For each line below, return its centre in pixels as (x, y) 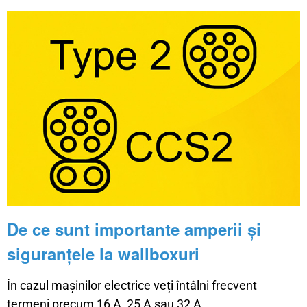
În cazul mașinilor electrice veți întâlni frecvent (132, 285)
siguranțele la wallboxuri (103, 253)
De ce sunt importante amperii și (134, 229)
